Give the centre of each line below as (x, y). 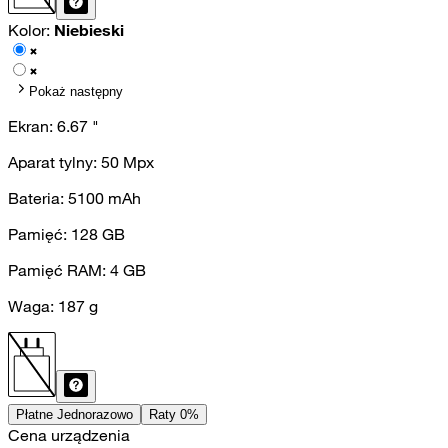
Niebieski (89, 30)
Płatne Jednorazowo (74, 415)
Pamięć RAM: (59, 270)
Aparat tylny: (54, 162)
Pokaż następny (76, 92)
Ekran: (32, 126)
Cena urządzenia (69, 435)
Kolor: (31, 30)
